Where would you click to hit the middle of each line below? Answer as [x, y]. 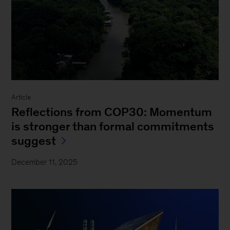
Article [21, 97]
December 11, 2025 [45, 162]
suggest [34, 140]
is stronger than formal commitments [113, 126]
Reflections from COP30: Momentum [112, 112]
